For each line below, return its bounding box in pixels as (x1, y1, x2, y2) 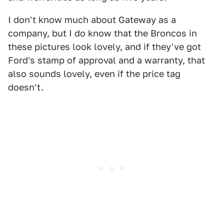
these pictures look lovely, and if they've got (8, 41, 201, 52)
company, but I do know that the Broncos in (8, 28, 197, 38)
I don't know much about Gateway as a (8, 14, 176, 25)
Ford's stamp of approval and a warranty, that (8, 55, 205, 65)
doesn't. (8, 82, 43, 92)
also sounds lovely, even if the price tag (8, 68, 180, 79)
